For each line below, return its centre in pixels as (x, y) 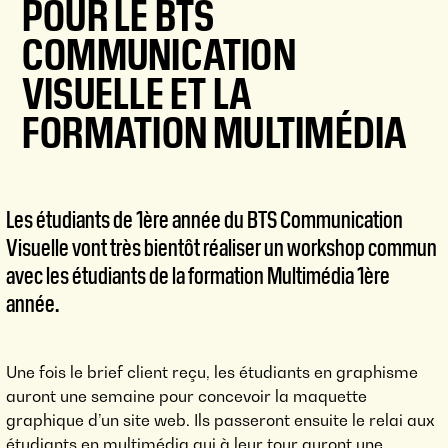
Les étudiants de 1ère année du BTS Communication (204, 218)
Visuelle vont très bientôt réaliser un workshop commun (221, 246)
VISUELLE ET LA (137, 90)
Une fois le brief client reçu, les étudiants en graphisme (212, 372)
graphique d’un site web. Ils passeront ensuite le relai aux (220, 420)
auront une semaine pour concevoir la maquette (186, 396)
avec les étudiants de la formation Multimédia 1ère (198, 274)
